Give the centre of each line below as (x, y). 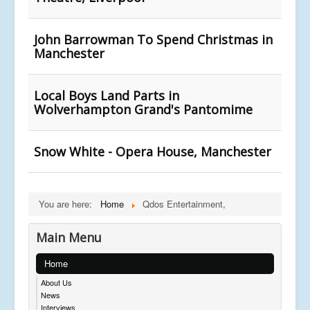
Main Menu (69, 237)
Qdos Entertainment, (184, 203)
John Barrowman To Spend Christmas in (153, 39)
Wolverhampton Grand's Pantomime (143, 109)
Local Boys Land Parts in (107, 95)
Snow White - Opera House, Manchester (153, 151)
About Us (56, 282)
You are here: (68, 203)
